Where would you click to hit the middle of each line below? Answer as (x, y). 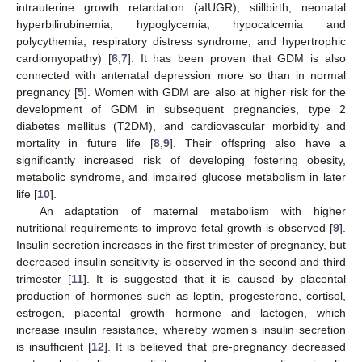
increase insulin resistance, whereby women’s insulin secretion (181, 329)
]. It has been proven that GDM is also (237, 58)
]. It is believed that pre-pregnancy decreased (225, 346)
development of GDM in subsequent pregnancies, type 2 (181, 109)
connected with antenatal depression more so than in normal (181, 75)
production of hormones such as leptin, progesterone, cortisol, (181, 295)
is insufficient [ (54, 346)
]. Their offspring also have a (258, 143)
